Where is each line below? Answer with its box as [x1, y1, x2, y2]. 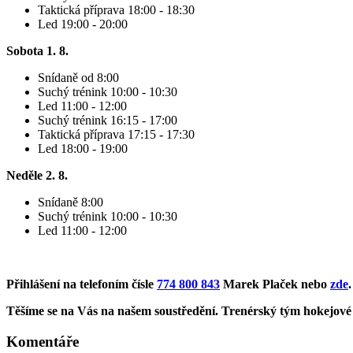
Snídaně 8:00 [38, 195, 103, 210]
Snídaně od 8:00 [38, 71, 119, 85]
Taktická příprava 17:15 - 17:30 [38, 128, 198, 142]
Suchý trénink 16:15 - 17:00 [38, 113, 177, 128]
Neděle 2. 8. [6, 169, 68, 183]
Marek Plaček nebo [220, 277, 330, 292]
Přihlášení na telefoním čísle [6, 277, 157, 292]
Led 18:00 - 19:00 [38, 142, 128, 156]
